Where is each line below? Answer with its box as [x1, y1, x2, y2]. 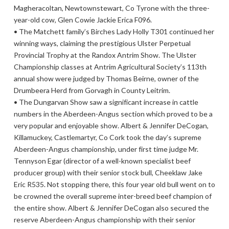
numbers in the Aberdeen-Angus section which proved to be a [13, 109, 213, 118]
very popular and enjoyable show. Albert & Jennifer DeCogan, [13, 121, 209, 130]
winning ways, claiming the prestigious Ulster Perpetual [13, 38, 191, 48]
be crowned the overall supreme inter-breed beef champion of [13, 191, 212, 200]
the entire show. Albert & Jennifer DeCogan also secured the [13, 203, 209, 212]
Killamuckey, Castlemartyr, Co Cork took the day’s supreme [13, 132, 201, 142]
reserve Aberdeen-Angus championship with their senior [13, 215, 195, 224]
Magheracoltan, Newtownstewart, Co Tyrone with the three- [13, 3, 210, 12]
